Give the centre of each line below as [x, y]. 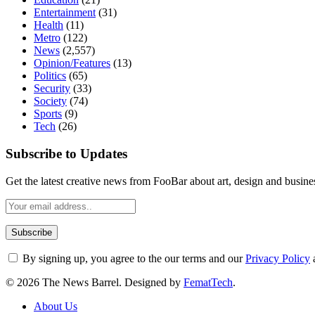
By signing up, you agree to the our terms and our [133, 258]
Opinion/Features [72, 63]
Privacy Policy [278, 258]
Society [50, 101]
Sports [48, 114]
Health [49, 25]
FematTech [208, 282]
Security [52, 89]
